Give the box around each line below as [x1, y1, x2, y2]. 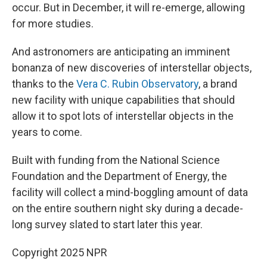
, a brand [198, 77, 237, 90]
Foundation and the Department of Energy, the [12, 170, 227, 182]
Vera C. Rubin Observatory [76, 77, 198, 90]
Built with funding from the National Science [12, 154, 220, 166]
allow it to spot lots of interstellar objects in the [12, 110, 234, 122]
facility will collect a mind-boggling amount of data [12, 186, 248, 198]
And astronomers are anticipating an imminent [12, 45, 230, 58]
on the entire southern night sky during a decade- [12, 202, 243, 215]
